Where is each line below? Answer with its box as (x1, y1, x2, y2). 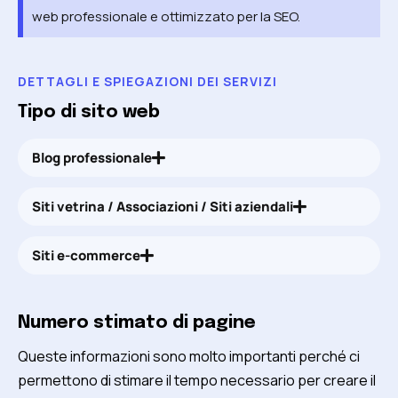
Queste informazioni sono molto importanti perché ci (18, 346, 360, 366)
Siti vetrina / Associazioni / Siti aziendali (32, 197, 293, 217)
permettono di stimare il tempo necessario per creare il (18, 370, 376, 390)
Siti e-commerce (32, 246, 140, 266)
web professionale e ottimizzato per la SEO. (32, 7, 300, 27)
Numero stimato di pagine (18, 313, 256, 332)
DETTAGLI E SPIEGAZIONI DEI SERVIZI (18, 73, 277, 91)
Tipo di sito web (18, 103, 160, 123)
